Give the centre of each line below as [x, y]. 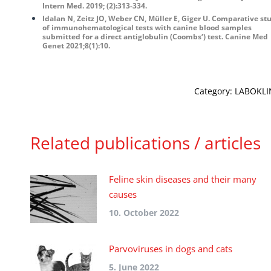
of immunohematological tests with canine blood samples [147, 28]
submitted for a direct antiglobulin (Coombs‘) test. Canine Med [155, 37]
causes [123, 194]
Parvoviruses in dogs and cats [171, 249]
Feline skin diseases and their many [183, 179]
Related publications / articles [145, 143]
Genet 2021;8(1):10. [76, 46]
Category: [214, 91]
